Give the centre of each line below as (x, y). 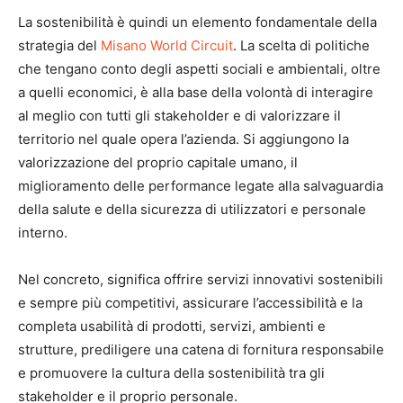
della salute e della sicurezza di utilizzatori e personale (192, 209)
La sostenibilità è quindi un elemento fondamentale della (197, 22)
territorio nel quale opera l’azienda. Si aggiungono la (184, 139)
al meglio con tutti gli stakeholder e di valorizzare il (179, 116)
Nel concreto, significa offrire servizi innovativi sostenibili (201, 279)
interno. (43, 233)
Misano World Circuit (167, 45)
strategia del (59, 45)
